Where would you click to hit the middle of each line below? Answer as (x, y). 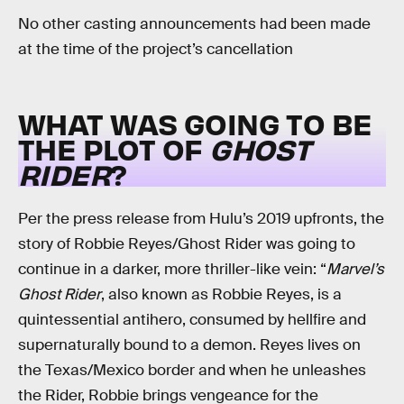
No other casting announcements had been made (194, 24)
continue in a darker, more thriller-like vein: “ (172, 269)
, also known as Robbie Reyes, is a (221, 294)
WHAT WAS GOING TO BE (195, 124)
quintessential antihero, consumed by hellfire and (192, 319)
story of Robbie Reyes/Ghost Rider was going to (187, 243)
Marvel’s (355, 269)
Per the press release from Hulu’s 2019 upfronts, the (201, 218)
